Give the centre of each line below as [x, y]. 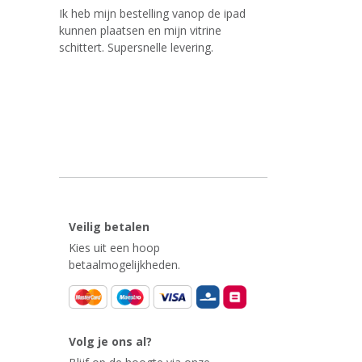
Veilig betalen [109, 226]
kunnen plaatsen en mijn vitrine [140, 30]
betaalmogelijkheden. [125, 264]
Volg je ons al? [111, 341]
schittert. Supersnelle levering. [136, 47]
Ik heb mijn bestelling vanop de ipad [152, 13]
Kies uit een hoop [115, 247]
